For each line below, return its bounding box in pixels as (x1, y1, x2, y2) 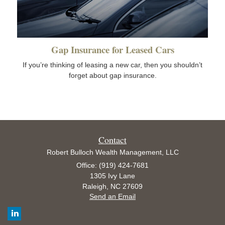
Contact (98, 134, 127, 146)
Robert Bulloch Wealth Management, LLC (46, 148, 179, 157)
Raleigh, (82, 182, 108, 191)
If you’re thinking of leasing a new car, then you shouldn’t (23, 61, 202, 69)
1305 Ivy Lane (90, 172, 135, 180)
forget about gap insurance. (68, 71, 157, 80)
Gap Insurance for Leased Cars (51, 43, 174, 57)
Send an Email (89, 192, 136, 201)
